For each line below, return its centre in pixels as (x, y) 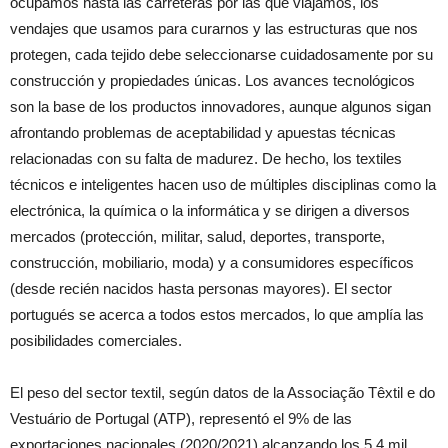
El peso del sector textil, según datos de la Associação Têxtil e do (222, 392)
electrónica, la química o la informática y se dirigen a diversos (210, 210)
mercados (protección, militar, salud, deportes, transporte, (197, 236)
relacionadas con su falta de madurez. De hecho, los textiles (206, 158)
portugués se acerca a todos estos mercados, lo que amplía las (217, 314)
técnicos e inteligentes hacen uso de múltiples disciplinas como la (223, 184)
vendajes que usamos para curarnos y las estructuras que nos (214, 28)
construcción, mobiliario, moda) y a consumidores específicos (212, 262)
